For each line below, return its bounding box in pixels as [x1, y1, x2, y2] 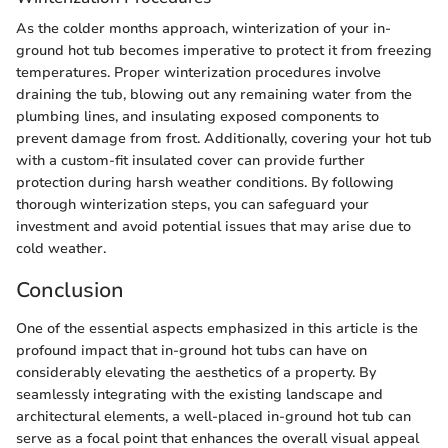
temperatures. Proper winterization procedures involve [16, 63, 381, 82]
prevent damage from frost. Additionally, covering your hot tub [16, 129, 432, 148]
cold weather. [16, 239, 106, 258]
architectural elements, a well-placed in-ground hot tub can [16, 406, 411, 426]
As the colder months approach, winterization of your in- [16, 19, 391, 38]
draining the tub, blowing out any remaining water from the [16, 85, 412, 104]
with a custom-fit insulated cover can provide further [16, 151, 365, 170]
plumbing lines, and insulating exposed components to [16, 107, 379, 126]
